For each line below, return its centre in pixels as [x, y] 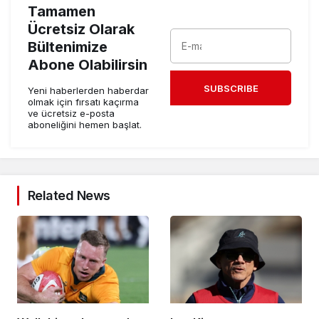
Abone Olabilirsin [88, 65]
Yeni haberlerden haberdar [88, 91]
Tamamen [62, 12]
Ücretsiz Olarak [81, 30]
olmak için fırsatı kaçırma [83, 102]
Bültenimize [68, 47]
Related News [69, 196]
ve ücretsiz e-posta [71, 114]
